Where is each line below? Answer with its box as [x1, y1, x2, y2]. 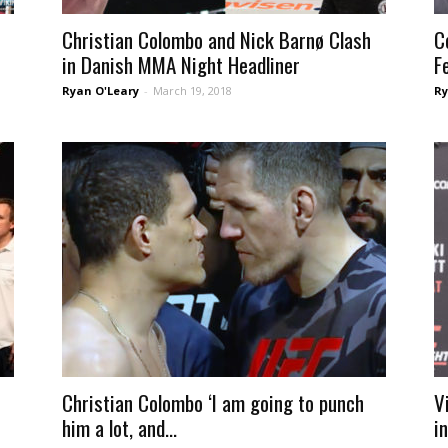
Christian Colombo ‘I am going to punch [62, 387, 364, 418]
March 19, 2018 [153, 83, 232, 98]
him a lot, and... [62, 412, 177, 443]
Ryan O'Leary [62, 83, 139, 98]
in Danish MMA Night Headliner [62, 49, 300, 80]
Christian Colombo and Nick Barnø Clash [62, 24, 371, 55]
